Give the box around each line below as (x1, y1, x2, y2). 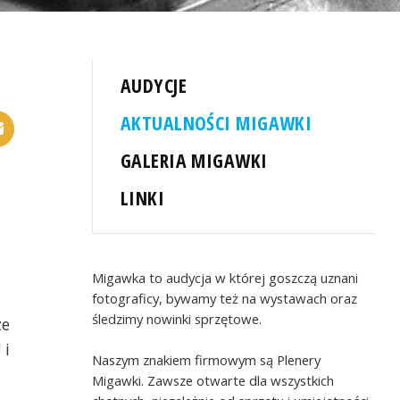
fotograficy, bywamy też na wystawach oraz (92, 288, 358, 307)
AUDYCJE (121, 71, 187, 98)
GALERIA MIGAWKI (121, 146, 268, 173)
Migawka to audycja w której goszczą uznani (92, 268, 359, 287)
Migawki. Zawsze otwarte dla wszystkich (92, 371, 335, 389)
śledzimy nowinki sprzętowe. (92, 309, 262, 328)
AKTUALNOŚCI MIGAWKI (121, 109, 312, 136)
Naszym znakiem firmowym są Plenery (92, 350, 321, 369)
